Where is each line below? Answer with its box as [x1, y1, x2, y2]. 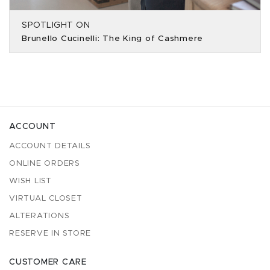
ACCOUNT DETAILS [9, 142, 91, 150]
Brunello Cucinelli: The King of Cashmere [22, 34, 203, 43]
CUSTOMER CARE [9, 258, 87, 266]
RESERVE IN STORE [9, 230, 91, 237]
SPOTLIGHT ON [22, 21, 90, 30]
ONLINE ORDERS [9, 160, 80, 168]
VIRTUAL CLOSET [9, 195, 83, 202]
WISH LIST [9, 177, 52, 185]
